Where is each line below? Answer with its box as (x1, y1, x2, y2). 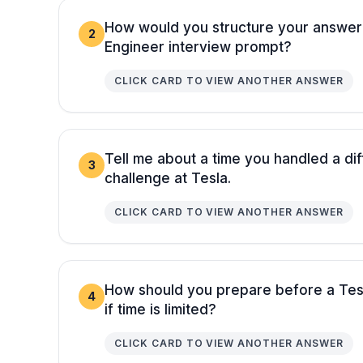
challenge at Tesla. (105, 169, 231, 186)
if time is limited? (105, 301, 216, 318)
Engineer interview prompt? (105, 38, 292, 55)
